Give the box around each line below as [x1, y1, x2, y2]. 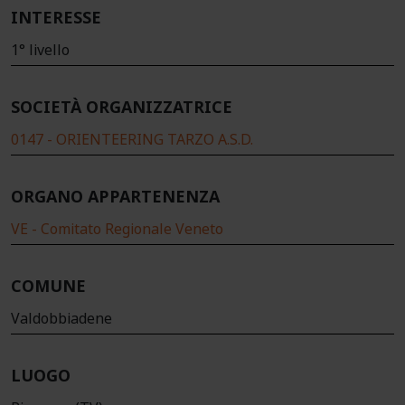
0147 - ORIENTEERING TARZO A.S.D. [11, 128, 253, 150]
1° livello [11, 39, 70, 61]
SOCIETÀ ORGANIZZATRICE [11, 95, 232, 119]
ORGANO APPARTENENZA [11, 184, 220, 209]
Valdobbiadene [11, 307, 112, 329]
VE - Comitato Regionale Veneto [11, 218, 223, 240]
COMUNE [11, 274, 86, 298]
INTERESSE [11, 5, 101, 30]
